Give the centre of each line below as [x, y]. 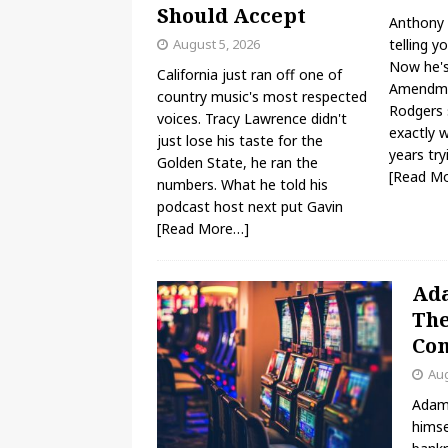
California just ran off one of [249, 75]
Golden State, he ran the [237, 163]
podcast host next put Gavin [250, 207]
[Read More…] [203, 229]
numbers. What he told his [242, 185]
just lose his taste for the [240, 141]
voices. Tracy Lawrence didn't [252, 119]
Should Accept [231, 16]
